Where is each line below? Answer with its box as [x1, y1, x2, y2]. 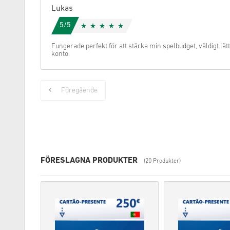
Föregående [61, 87, 98, 94]
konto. [51, 50, 70, 58]
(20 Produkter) [144, 158, 181, 165]
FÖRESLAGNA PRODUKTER [41, 157, 138, 165]
